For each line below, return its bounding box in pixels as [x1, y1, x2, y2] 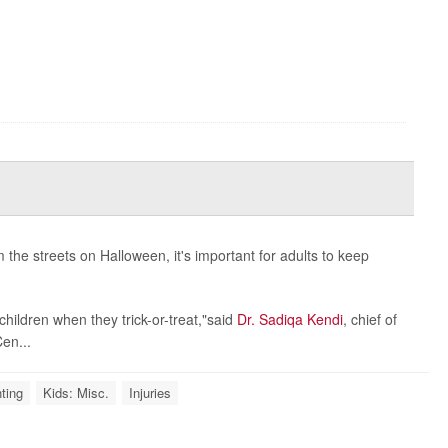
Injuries [128, 383, 171, 402]
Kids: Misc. [42, 383, 109, 402]
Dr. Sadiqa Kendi [236, 309, 343, 329]
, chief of [342, 309, 397, 329]
